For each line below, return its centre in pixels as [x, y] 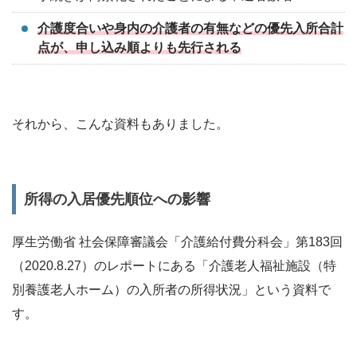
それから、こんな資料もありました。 [120, 124]
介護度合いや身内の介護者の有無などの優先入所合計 [190, 29]
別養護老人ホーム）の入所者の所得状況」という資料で [171, 290]
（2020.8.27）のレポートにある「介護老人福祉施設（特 [174, 266]
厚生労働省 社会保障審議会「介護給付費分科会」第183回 [177, 242]
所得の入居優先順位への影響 [117, 200]
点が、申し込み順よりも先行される [139, 48]
